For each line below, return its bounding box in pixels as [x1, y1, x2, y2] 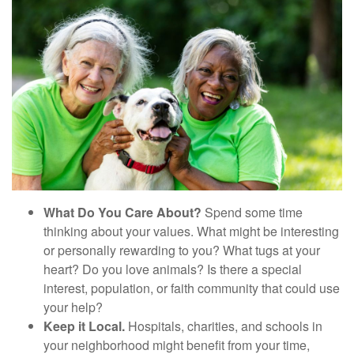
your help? [43, 297, 103, 316]
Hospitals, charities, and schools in [125, 316, 322, 335]
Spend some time [201, 202, 303, 221]
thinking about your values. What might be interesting [43, 221, 339, 240]
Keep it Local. [43, 316, 125, 335]
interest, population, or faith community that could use [43, 278, 340, 297]
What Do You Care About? [43, 202, 201, 221]
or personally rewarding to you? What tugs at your [43, 240, 320, 259]
